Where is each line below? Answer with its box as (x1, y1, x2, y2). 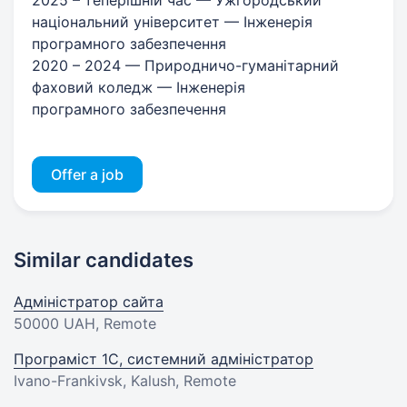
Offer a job (51, 164, 124, 184)
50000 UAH (14, 313, 95, 333)
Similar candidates (14, 247, 194, 272)
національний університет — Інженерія (32, 12, 313, 31)
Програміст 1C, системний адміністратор (14, 349, 313, 368)
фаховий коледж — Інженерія (32, 77, 245, 96)
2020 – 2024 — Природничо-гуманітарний (32, 55, 339, 74)
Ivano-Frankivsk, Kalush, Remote (14, 371, 236, 390)
